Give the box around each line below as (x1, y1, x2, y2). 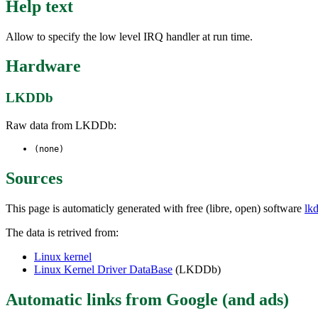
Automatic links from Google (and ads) (6, 290, 289, 309)
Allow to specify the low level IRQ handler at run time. (6, 30, 253, 43)
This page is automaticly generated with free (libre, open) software (6, 202, 305, 214)
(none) (34, 144, 64, 155)
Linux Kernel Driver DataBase (34, 263, 172, 275)
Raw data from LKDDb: (6, 119, 116, 132)
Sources (6, 168, 62, 187)
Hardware (6, 57, 81, 76)
